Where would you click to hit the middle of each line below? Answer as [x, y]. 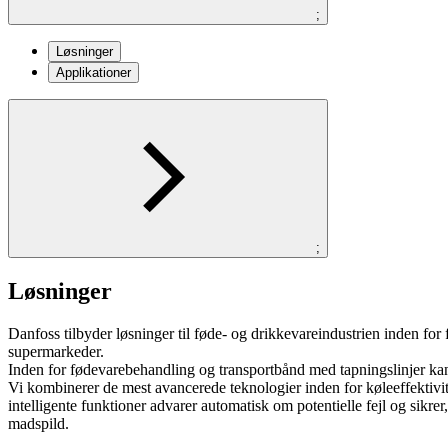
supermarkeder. [58, 351]
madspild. [38, 423]
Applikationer [93, 72]
